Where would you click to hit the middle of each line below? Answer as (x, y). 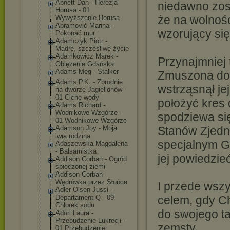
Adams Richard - (80, 105)
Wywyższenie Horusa (88, 18)
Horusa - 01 (73, 10)
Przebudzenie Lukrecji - (90, 221)
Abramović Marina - (84, 25)
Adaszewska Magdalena (92, 143)
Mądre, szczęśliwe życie (92, 49)
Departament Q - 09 (85, 197)
